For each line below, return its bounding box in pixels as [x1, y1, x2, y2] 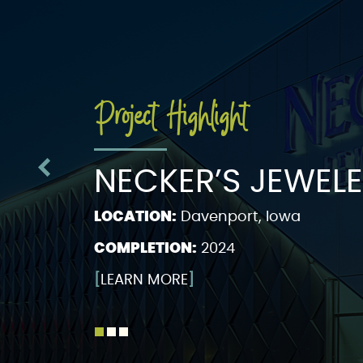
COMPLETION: [93, 241, 197, 256]
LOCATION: [93, 210, 177, 224]
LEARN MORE [100, 273, 188, 288]
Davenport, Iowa [176, 210, 301, 224]
